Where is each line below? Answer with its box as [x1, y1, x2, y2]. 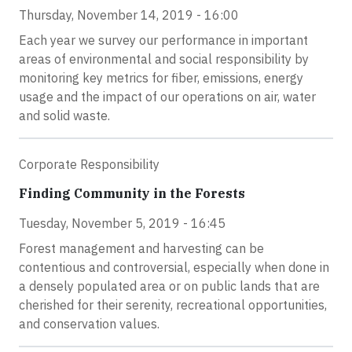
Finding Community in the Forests [19, 185, 245, 201]
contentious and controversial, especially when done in [19, 258, 329, 275]
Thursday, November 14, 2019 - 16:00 [19, 6, 239, 23]
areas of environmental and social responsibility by [19, 50, 309, 67]
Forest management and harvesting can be [19, 240, 264, 256]
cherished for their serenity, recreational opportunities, [19, 296, 327, 313]
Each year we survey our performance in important [19, 31, 308, 48]
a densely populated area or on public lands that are [19, 277, 320, 294]
